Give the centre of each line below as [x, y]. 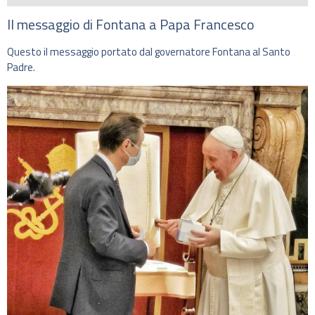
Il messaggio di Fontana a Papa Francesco [131, 25]
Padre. [21, 67]
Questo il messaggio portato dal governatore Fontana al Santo [149, 52]
